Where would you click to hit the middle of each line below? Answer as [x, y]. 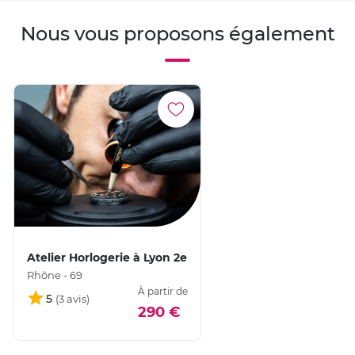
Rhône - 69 [55, 275]
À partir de [163, 291]
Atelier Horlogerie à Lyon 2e [107, 257]
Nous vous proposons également [177, 33]
